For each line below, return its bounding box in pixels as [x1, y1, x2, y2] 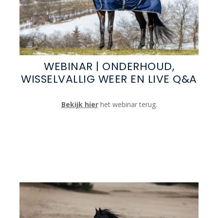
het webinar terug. [100, 100, 157, 109]
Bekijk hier [61, 100, 98, 109]
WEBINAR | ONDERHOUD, [44, 59, 174, 74]
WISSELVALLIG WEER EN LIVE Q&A [21, 72, 197, 87]
